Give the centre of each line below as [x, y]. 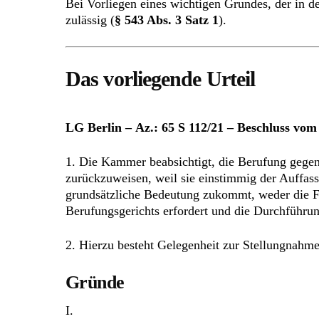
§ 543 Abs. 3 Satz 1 [167, 20]
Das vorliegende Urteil [161, 78]
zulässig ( [90, 20]
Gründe [95, 283]
